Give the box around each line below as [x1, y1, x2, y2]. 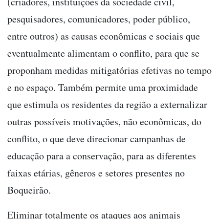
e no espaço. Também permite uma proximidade [7, 80, 198, 94]
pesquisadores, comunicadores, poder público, [7, 12, 190, 25]
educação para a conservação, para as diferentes [7, 149, 196, 162]
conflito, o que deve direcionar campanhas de [7, 131, 186, 145]
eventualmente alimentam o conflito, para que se [7, 46, 199, 60]
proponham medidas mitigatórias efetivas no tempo [7, 63, 212, 77]
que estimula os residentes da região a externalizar [7, 97, 207, 111]
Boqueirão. [7, 183, 51, 197]
